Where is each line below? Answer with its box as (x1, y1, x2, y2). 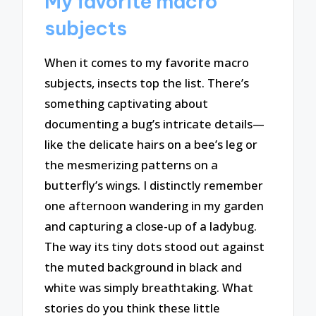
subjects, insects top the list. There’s (44, 75, 250, 92)
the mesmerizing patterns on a (44, 157, 219, 174)
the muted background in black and (44, 259, 243, 276)
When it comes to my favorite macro (44, 54, 250, 71)
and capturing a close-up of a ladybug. (44, 218, 257, 235)
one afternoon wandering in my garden (44, 197, 265, 214)
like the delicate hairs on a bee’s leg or (44, 136, 258, 153)
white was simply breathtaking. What (44, 279, 254, 296)
